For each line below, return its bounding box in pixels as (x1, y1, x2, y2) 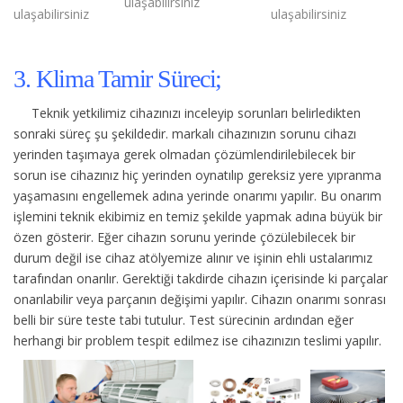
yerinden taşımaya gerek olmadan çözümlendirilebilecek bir (13, 145, 355, 163)
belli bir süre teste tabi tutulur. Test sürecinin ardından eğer (13, 310, 354, 328)
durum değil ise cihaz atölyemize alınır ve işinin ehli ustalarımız (13, 248, 372, 266)
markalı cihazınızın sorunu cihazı (172, 124, 356, 142)
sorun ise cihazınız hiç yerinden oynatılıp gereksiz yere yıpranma (13, 166, 381, 184)
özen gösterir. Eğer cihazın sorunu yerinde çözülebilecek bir (13, 228, 355, 246)
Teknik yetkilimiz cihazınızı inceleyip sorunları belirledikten (31, 103, 361, 121)
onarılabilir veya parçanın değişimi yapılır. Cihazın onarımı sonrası (13, 290, 386, 308)
